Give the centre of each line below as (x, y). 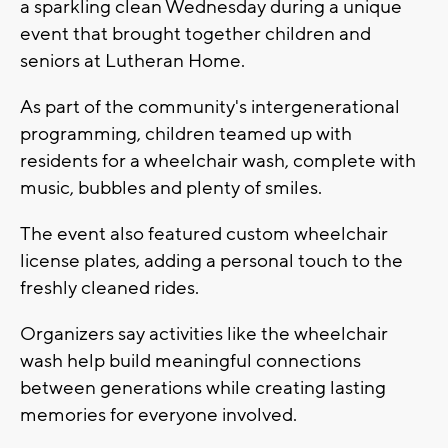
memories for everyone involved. (158, 414)
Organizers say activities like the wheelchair (204, 333)
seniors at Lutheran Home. (132, 60)
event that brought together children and (195, 33)
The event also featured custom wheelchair (204, 233)
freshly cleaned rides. (109, 287)
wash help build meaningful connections (190, 360)
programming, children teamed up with (186, 133)
